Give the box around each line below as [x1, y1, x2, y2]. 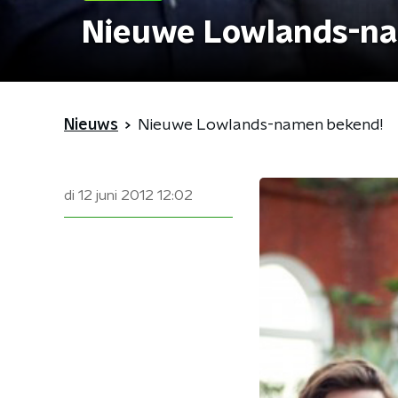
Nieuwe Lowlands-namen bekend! [138, 117, 383, 133]
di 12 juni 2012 [64, 188, 154, 203]
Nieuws [64, 117, 118, 133]
